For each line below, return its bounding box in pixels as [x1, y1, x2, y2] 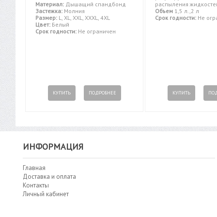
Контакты [23, 181, 49, 190]
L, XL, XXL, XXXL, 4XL [57, 14, 110, 22]
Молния [62, 7, 85, 15]
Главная [23, 164, 46, 172]
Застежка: [35, 7, 62, 15]
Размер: [35, 14, 57, 22]
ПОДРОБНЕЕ [88, 90, 116, 96]
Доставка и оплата [23, 172, 76, 181]
